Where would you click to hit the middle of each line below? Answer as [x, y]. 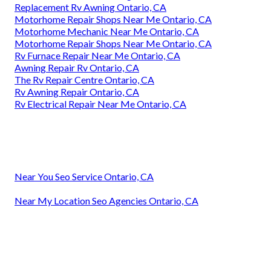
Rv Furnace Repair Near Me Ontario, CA [97, 56]
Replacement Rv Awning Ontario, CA [90, 7]
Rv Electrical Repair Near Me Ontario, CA [100, 104]
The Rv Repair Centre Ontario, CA [84, 80]
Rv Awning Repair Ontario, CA [77, 92]
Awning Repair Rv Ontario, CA [77, 68]
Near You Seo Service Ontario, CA [84, 177]
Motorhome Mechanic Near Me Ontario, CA [107, 31]
